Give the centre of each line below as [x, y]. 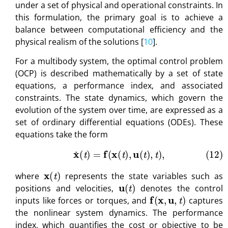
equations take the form [62, 135]
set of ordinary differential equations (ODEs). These [119, 122]
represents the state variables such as [142, 176]
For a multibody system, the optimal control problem [119, 61]
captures [204, 200]
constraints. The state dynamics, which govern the [119, 98]
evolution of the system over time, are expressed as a [119, 110]
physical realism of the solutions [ [79, 42]
